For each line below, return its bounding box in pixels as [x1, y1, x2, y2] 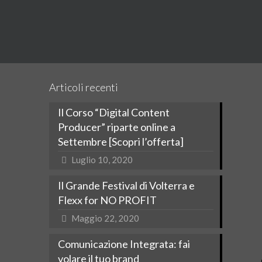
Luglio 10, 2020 [71, 154, 133, 165]
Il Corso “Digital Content [58, 106, 170, 119]
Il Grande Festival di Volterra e [58, 179, 195, 192]
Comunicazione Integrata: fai [58, 237, 190, 250]
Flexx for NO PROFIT [58, 194, 157, 206]
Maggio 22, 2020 [71, 213, 139, 223]
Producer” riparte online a [58, 120, 175, 133]
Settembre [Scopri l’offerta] [58, 135, 184, 148]
